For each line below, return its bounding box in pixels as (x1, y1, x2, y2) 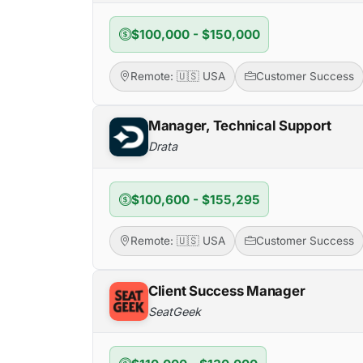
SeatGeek (148, 304, 201, 318)
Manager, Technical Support (148, 117, 331, 135)
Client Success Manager (148, 282, 305, 299)
